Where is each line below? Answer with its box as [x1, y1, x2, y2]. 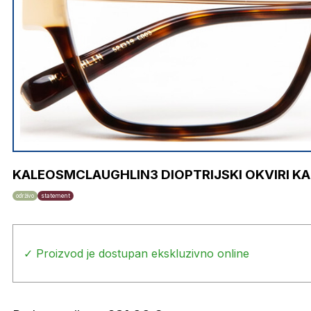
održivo [16, 192, 34, 199]
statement [41, 192, 70, 199]
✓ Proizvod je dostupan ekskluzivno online [24, 246, 249, 260]
